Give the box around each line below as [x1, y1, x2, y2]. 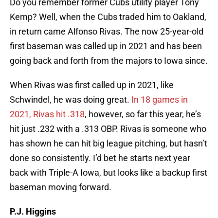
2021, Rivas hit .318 [10, 109, 85, 120]
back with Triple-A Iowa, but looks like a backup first [10, 167, 207, 178]
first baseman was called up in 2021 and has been [10, 41, 202, 52]
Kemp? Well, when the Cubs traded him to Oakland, [10, 12, 206, 22]
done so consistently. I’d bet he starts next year [10, 153, 190, 163]
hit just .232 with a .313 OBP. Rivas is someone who [10, 124, 206, 134]
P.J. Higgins [10, 206, 56, 217]
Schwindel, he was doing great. [10, 94, 131, 105]
